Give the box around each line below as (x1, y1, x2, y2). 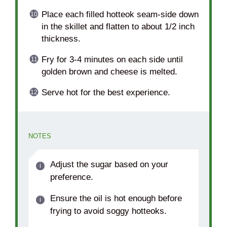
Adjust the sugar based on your (50, 159, 168, 169)
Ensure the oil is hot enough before (50, 193, 182, 203)
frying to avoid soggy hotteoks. (50, 206, 167, 216)
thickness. (41, 33, 81, 44)
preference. (50, 172, 93, 182)
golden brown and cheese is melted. (41, 66, 177, 77)
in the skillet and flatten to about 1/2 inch (41, 21, 195, 31)
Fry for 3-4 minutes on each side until (41, 54, 183, 64)
